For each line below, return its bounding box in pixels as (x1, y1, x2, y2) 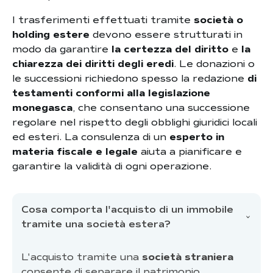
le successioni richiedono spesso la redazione (12, 73, 247, 85)
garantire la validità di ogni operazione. (12, 160, 211, 172)
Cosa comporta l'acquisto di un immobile (21, 204, 233, 216)
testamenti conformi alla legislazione (12, 87, 210, 99)
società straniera (142, 251, 233, 263)
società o (194, 14, 243, 26)
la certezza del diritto (112, 43, 229, 55)
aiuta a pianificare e (138, 146, 242, 158)
